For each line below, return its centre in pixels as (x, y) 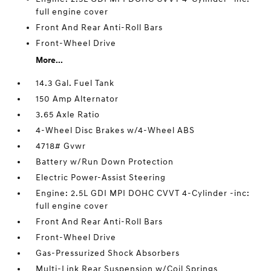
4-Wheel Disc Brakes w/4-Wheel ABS (116, 130)
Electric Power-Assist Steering (101, 178)
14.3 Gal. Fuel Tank (75, 83)
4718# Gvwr (61, 146)
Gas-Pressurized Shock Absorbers (108, 253)
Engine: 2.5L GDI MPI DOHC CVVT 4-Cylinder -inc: (143, 193)
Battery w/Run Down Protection (105, 162)
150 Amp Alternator (77, 99)
